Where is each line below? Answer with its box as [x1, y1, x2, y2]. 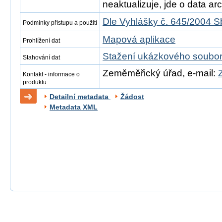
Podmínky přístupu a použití [23, 19, 97, 26]
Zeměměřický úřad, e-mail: [103, 68, 218, 78]
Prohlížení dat [23, 37, 60, 44]
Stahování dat [23, 54, 60, 61]
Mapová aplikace [103, 34, 175, 45]
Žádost [120, 93, 144, 101]
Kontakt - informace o [23, 71, 80, 78]
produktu [23, 79, 47, 86]
